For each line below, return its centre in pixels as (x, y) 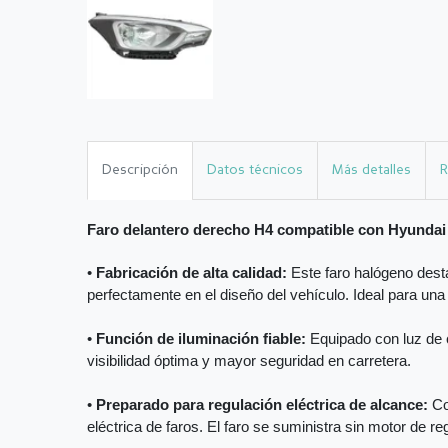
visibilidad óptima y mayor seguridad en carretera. (249, 361)
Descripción (140, 169)
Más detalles (371, 169)
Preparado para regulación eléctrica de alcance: (262, 405)
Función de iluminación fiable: (201, 339)
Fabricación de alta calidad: (191, 273)
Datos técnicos (255, 169)
